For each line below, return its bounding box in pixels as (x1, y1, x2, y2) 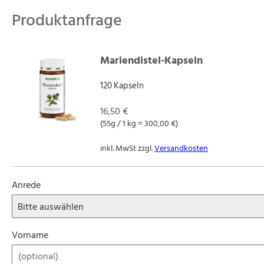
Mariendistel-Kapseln (100, 52, 203, 69)
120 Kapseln (100, 78, 144, 93)
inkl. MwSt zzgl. (100, 141, 154, 155)
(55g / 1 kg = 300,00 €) (100, 117, 178, 130)
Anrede (12, 177, 41, 193)
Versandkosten (154, 141, 208, 155)
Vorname (12, 227, 48, 243)
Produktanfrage (12, 7, 122, 34)
